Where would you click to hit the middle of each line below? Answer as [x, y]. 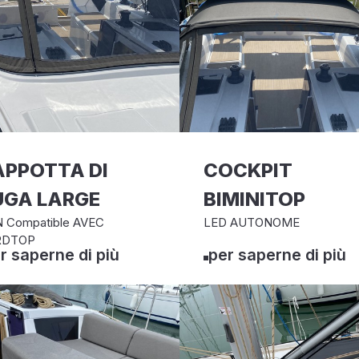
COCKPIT [248, 170]
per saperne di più [277, 255]
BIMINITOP [254, 199]
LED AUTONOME [252, 222]
